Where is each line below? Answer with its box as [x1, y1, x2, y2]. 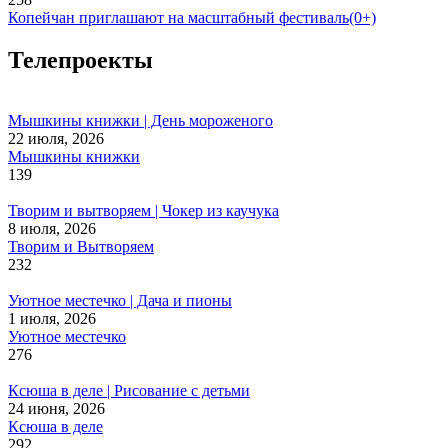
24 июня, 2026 [8, 399, 105, 417]
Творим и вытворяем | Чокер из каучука [8, 201, 279, 219]
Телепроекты [8, 47, 153, 74]
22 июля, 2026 [8, 129, 104, 147]
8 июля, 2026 [8, 219, 96, 237]
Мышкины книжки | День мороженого [8, 111, 273, 129]
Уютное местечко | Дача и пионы [8, 291, 232, 309]
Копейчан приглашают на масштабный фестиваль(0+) [8, 9, 376, 27]
